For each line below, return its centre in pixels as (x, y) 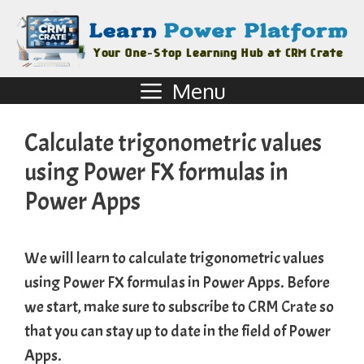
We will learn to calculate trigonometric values (174, 258)
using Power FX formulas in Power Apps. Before (177, 283)
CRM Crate (282, 307)
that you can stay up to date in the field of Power (178, 331)
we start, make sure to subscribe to (136, 307)
